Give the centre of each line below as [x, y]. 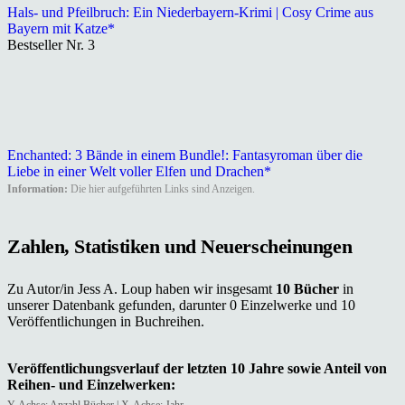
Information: [38, 189]
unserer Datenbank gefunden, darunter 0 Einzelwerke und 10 [181, 305]
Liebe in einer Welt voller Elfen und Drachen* [139, 172]
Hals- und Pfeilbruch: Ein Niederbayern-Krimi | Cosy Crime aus [190, 13]
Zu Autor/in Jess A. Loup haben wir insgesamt [141, 288]
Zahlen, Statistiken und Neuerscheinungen [180, 246]
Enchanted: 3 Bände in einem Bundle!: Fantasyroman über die [185, 155]
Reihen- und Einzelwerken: [91, 384]
